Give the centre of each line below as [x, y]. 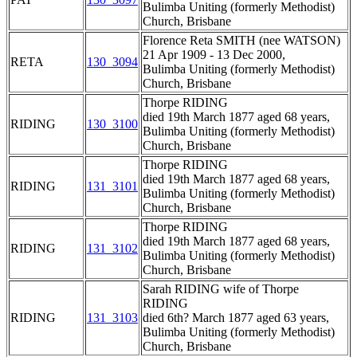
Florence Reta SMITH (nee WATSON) [241, 41]
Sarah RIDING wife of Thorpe [221, 289]
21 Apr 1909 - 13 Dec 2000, [214, 55]
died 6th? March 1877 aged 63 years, [236, 318]
